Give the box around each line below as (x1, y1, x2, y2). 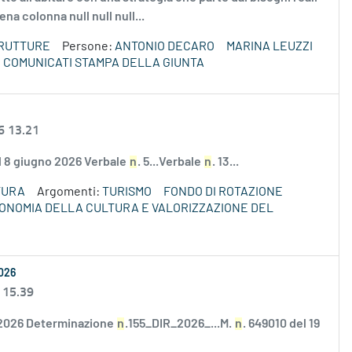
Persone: (62, 40, 115, 53)
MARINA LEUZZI (226, 40, 313, 53)
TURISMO (102, 185, 152, 199)
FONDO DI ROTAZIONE (163, 185, 283, 199)
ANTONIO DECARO (115, 40, 214, 53)
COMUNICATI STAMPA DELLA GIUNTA (3, 57, 204, 70)
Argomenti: (37, 185, 102, 199)
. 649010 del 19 (243, 317, 320, 331)
